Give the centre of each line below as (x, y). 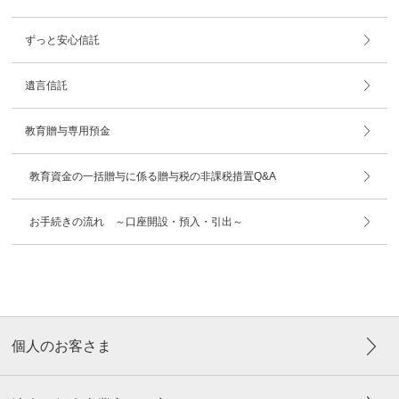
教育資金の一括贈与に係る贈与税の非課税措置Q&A (153, 177)
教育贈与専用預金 (68, 131)
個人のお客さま (62, 346)
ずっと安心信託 (63, 41)
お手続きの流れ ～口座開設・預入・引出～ (137, 222)
